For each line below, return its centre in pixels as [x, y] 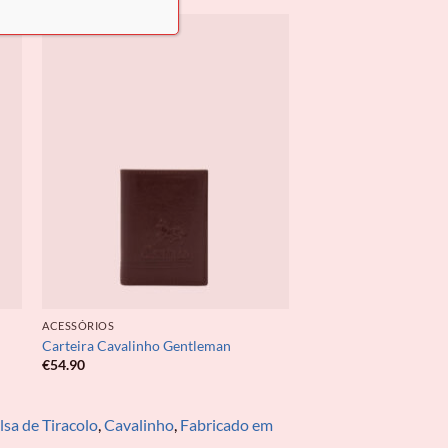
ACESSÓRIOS [78, 326]
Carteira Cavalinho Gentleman [137, 345]
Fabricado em [226, 425]
